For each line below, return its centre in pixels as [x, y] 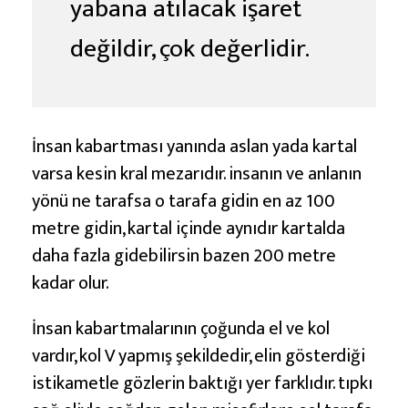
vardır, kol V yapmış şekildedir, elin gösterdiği [199, 356]
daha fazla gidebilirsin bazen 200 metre [184, 255]
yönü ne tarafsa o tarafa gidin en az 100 [184, 201]
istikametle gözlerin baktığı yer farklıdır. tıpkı [202, 383]
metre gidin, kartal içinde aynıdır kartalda [189, 228]
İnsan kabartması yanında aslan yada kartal [194, 146]
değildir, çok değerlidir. [190, 48]
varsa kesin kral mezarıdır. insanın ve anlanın [197, 173]
